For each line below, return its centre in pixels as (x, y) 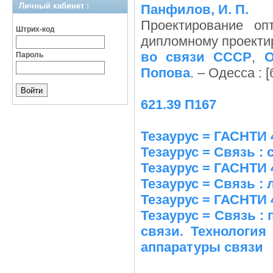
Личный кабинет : (54, 6)
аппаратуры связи (202, 247)
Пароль (30, 55)
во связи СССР (197, 57)
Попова (165, 73)
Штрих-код (35, 29)
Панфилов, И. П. (195, 9)
